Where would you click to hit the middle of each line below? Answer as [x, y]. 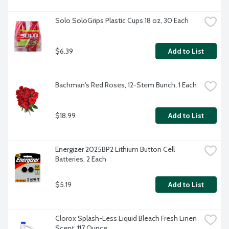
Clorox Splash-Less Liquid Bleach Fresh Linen [126, 219]
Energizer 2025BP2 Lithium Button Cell [115, 150]
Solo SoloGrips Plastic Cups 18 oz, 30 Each [122, 21]
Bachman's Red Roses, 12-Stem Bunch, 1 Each [126, 85]
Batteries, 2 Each [81, 159]
